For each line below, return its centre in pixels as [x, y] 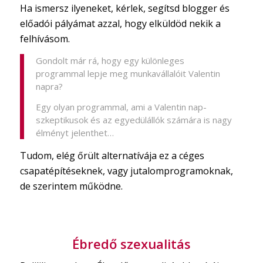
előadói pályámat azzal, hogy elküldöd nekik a [120, 23]
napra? [49, 87]
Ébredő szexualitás [131, 243]
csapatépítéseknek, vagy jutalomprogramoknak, [126, 171]
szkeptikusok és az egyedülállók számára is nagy [134, 120]
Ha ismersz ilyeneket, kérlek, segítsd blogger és [124, 8]
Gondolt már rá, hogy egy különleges [110, 61]
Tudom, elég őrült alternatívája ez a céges [112, 156]
